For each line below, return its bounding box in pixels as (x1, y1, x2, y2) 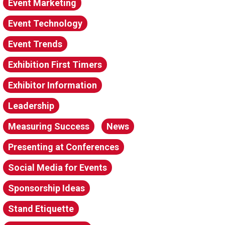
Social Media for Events (8, 162, 107, 173)
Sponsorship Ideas (8, 183, 85, 193)
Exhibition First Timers (8, 59, 102, 70)
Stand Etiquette (8, 203, 74, 214)
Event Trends (8, 39, 62, 49)
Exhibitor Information (8, 80, 97, 90)
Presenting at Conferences (8, 142, 119, 152)
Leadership (8, 100, 54, 111)
